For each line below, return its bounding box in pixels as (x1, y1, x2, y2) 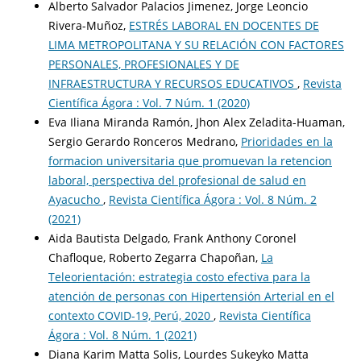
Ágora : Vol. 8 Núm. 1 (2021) (48, 327, 197, 343)
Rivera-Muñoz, (48, 18, 129, 34)
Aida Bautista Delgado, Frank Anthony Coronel (48, 230, 297, 247)
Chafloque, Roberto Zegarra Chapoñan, (48, 250, 261, 266)
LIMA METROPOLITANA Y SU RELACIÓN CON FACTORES (48, 37, 344, 53)
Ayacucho (48, 192, 103, 208)
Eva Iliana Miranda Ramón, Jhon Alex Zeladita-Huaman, (48, 114, 345, 131)
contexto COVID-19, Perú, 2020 (48, 308, 214, 324)
